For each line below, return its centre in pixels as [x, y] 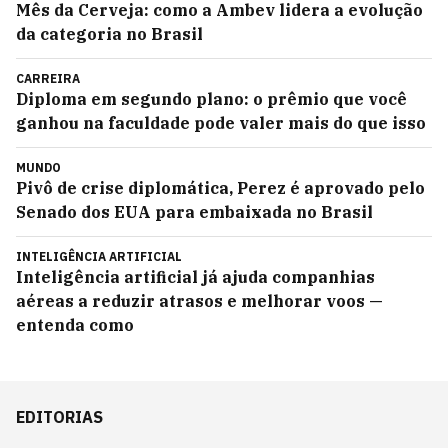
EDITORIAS [59, 417]
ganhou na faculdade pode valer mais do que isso [221, 123]
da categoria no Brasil [109, 34]
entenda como [75, 325]
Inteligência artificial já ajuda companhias [195, 277]
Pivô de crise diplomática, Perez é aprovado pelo [220, 188]
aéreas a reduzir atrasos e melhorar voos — [199, 301]
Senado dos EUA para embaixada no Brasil [194, 212]
